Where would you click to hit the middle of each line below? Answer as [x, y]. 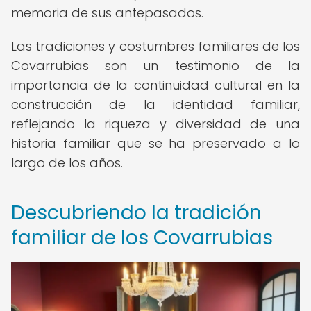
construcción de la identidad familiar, [155, 104]
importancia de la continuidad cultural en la [155, 85]
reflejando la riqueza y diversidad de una [155, 124]
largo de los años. [67, 163]
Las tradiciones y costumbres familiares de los [155, 46]
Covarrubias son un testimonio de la [155, 66]
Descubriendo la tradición [136, 213]
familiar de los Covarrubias [142, 238]
